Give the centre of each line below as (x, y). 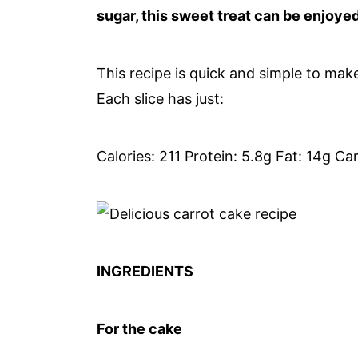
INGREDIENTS (145, 271)
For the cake (140, 328)
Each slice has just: (161, 98)
